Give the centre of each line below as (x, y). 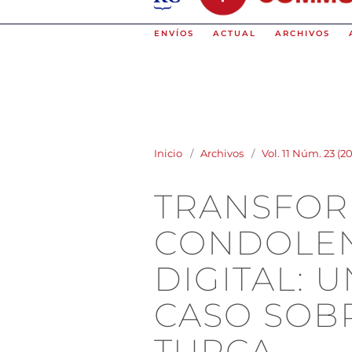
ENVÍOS (174, 34)
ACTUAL (235, 34)
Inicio (168, 153)
